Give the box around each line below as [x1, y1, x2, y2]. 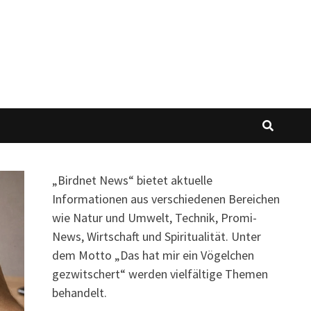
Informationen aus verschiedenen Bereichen [51, 190, 280, 207]
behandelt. [51, 284, 107, 301]
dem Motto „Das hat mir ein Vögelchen [51, 246, 254, 263]
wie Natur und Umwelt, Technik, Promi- [51, 209, 257, 226]
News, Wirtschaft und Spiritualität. [51, 228, 228, 244]
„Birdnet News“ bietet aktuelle [51, 171, 212, 188]
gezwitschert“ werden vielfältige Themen [51, 265, 268, 282]
